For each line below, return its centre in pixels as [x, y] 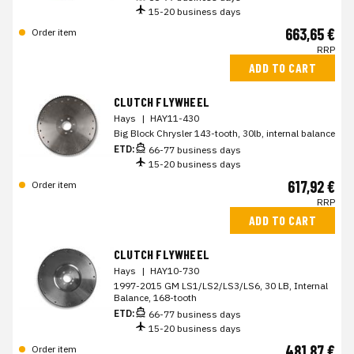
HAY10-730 [175, 271]
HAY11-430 [175, 118]
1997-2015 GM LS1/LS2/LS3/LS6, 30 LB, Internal [221, 286]
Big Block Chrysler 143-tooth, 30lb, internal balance [224, 133]
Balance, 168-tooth [155, 298]
